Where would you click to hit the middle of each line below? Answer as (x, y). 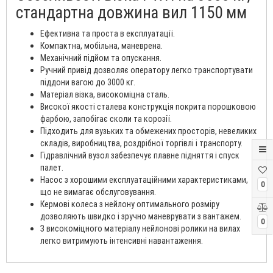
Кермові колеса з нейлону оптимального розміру (130, 204)
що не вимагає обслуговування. (98, 192)
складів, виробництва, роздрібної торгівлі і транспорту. (141, 143)
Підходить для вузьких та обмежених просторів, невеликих (148, 131)
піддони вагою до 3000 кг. (88, 82)
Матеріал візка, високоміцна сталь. (105, 94)
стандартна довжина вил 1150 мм (131, 12)
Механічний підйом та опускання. (101, 58)
